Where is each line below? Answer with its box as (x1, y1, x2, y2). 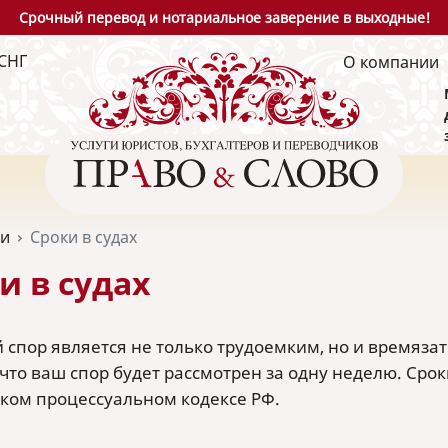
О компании (343, 50, 439, 73)
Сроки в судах (30, 226, 137, 248)
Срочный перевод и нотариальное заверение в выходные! (18, 8, 430, 27)
